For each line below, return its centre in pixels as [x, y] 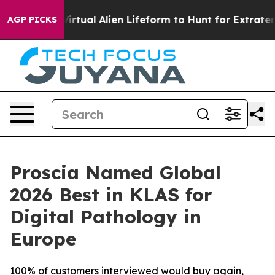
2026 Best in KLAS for [111, 195]
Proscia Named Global [115, 172]
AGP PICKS [32, 20]
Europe [43, 239]
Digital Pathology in [106, 217]
